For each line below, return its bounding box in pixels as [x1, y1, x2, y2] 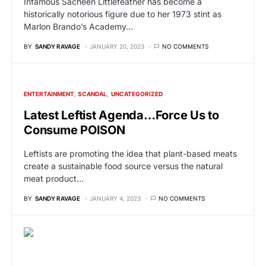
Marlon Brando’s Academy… [24, 21, 133, 32]
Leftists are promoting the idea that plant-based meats [24, 148, 237, 159]
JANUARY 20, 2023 [90, 43, 144, 50]
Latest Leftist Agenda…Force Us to [24, 108, 219, 123]
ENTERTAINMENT [24, 90, 74, 98]
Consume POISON [24, 123, 125, 138]
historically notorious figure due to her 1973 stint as [24, 9, 221, 20]
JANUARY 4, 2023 [90, 195, 141, 202]
